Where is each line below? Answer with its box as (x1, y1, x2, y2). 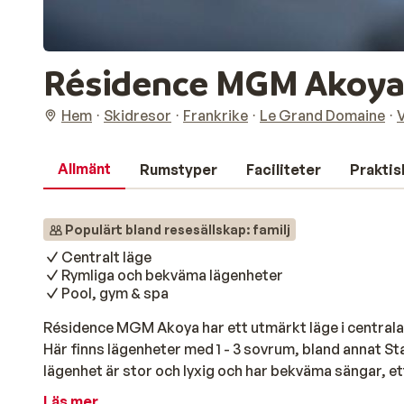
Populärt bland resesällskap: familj (65, 222, 290, 237)
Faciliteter (246, 161, 321, 179)
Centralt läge (61, 248, 151, 266)
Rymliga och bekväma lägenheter (61, 266, 283, 284)
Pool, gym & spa (61, 284, 169, 302)
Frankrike (183, 106, 248, 124)
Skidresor (104, 106, 171, 124)
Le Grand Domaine (260, 106, 385, 124)
